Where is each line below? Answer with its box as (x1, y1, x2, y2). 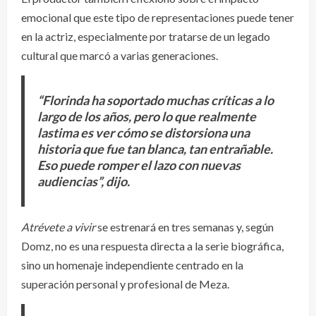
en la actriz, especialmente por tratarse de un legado (21, 29, 270, 43)
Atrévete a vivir (21, 219, 95, 233)
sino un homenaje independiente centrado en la (21, 257, 243, 272)
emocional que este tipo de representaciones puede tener (21, 10, 294, 24)
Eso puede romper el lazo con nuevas (37, 157, 241, 173)
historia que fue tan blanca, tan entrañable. (37, 140, 273, 157)
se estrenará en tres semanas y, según (95, 219, 274, 233)
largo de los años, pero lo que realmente (37, 108, 256, 124)
